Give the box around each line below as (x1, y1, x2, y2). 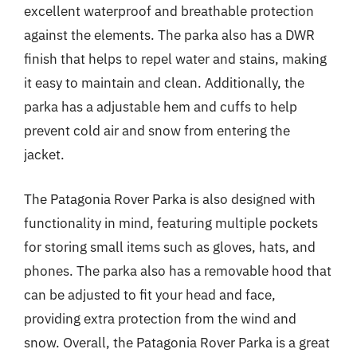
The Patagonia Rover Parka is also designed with (24, 190, 316, 208)
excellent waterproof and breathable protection (24, 2, 314, 20)
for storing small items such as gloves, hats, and (24, 237, 316, 256)
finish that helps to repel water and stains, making (24, 50, 327, 68)
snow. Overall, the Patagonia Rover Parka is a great (24, 333, 330, 351)
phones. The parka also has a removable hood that (24, 261, 331, 280)
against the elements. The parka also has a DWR (24, 26, 315, 44)
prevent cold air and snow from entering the (24, 122, 290, 139)
